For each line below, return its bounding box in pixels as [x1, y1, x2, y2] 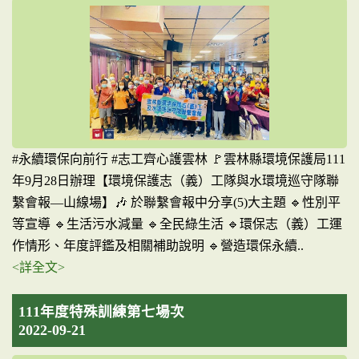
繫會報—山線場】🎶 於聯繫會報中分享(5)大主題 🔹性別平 [12, 196, 341, 209]
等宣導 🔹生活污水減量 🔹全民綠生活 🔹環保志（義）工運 [12, 217, 342, 231]
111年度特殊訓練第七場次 [18, 304, 184, 320]
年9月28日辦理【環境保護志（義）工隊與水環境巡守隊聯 [12, 174, 339, 188]
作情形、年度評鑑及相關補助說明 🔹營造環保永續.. [12, 239, 307, 252]
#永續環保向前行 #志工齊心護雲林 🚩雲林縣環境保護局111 [12, 152, 345, 166]
